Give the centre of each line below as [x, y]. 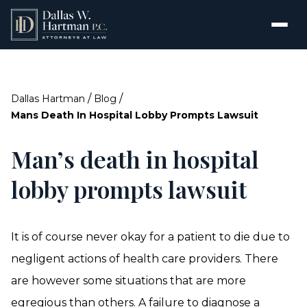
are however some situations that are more [128, 281]
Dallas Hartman [48, 99]
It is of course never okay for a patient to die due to [150, 237]
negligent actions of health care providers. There [145, 259]
